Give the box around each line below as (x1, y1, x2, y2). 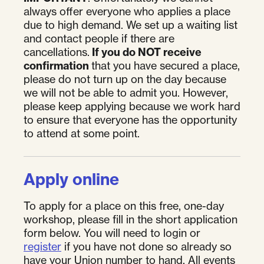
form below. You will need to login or (24, 226, 200, 239)
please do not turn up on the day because (24, 72, 226, 85)
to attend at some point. (24, 126, 140, 140)
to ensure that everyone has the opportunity (24, 113, 237, 126)
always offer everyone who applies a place (24, 4, 230, 18)
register (24, 240, 61, 253)
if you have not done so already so (61, 240, 232, 253)
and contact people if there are (24, 31, 174, 45)
